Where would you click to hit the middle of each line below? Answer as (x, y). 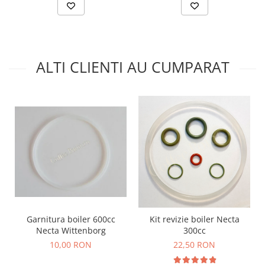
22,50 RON (194, 244)
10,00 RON (71, 244)
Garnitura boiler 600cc (71, 219)
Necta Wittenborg (71, 230)
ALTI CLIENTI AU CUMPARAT (132, 67)
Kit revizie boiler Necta (194, 219)
